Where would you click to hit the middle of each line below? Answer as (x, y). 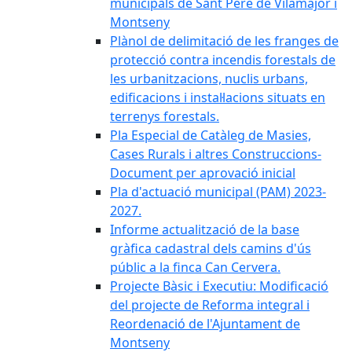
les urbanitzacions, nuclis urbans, (209, 79)
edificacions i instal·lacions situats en (218, 97)
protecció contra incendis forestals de (223, 60)
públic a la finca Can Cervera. (195, 267)
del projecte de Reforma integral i (210, 305)
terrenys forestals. (165, 116)
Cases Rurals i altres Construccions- (216, 154)
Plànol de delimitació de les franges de (224, 41)
